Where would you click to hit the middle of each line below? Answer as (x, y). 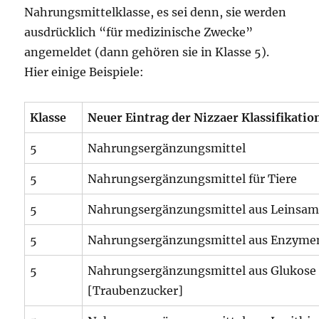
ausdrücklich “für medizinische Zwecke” (139, 32)
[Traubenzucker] (136, 291)
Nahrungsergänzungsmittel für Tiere (193, 179)
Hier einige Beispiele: (84, 72)
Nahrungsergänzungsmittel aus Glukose (202, 271)
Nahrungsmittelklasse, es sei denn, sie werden (156, 12)
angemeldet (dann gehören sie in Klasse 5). (147, 52)
